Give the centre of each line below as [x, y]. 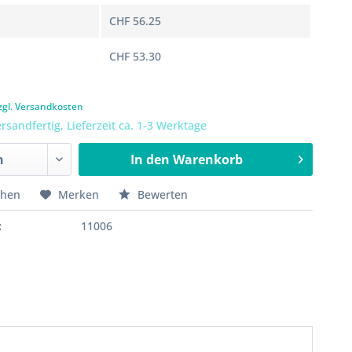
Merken [79, 194]
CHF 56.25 [136, 21]
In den [150, 159]
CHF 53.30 [136, 56]
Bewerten [161, 194]
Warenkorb [207, 159]
